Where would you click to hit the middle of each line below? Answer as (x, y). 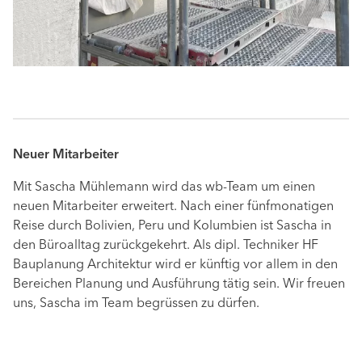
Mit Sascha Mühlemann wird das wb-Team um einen (164, 188)
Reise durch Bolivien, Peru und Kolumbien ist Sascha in (172, 227)
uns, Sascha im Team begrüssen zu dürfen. (136, 304)
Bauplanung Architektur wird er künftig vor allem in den (175, 265)
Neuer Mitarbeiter (66, 156)
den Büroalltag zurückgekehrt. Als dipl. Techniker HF (166, 246)
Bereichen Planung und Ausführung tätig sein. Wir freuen (179, 285)
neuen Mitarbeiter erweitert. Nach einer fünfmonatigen (173, 207)
